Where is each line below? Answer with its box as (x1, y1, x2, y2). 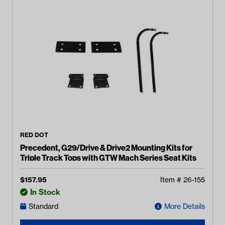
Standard (29, 202, 58, 211)
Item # (160, 175, 183, 184)
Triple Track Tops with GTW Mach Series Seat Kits (20, 153, 196, 163)
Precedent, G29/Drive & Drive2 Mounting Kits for (20, 143, 192, 153)
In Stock (30, 187, 60, 197)
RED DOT (20, 131, 48, 139)
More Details (164, 202, 205, 211)
